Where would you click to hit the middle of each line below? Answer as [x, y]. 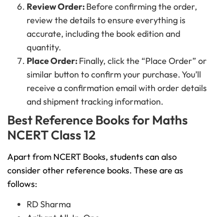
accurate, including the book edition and [103, 33]
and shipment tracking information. [95, 101]
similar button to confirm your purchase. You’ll [114, 74]
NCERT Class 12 [51, 135]
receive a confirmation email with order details [117, 88]
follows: [22, 184]
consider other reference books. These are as [95, 170]
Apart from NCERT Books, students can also [92, 156]
